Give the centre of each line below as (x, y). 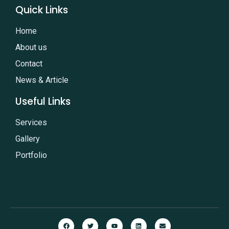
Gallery (28, 139)
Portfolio (31, 155)
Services (31, 122)
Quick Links (42, 10)
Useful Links (43, 101)
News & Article (42, 80)
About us (31, 47)
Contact (29, 63)
